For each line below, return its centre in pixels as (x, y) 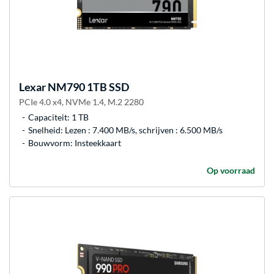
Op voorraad (231, 171)
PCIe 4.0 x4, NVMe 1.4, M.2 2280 (81, 102)
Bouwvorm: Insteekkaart (75, 143)
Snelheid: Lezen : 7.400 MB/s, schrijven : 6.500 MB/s (125, 130)
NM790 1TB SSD (87, 87)
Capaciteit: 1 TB (58, 117)
